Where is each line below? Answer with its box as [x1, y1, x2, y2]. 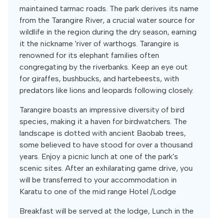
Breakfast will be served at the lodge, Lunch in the [19, 206, 194, 216]
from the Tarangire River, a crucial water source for [19, 16, 195, 25]
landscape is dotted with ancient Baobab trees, [19, 128, 186, 138]
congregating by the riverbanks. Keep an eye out [19, 62, 188, 72]
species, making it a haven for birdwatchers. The [19, 117, 187, 126]
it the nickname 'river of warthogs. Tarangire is [19, 39, 179, 48]
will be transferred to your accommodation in [19, 175, 177, 184]
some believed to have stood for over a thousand [19, 140, 193, 149]
